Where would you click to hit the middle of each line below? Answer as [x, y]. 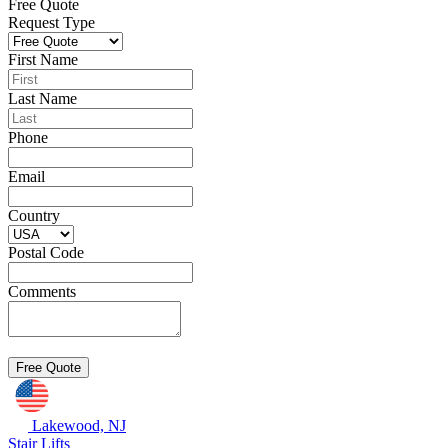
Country [34, 215]
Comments [42, 291]
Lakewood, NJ [79, 425]
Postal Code [46, 252]
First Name [43, 59]
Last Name [42, 98]
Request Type [51, 22]
